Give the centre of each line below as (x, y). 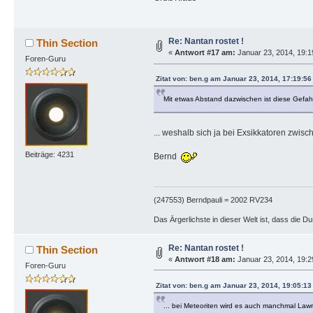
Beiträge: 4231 (49, 154)
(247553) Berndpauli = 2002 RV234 (213, 199)
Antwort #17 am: (205, 53)
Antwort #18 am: (205, 259)
